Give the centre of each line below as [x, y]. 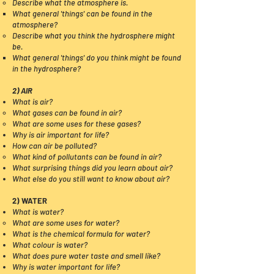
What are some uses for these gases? [76, 124]
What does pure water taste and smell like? [86, 256]
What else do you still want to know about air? [91, 179]
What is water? [38, 212]
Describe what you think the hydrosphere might [94, 35]
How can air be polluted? [54, 146]
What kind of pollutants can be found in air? [87, 157]
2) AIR [22, 91]
